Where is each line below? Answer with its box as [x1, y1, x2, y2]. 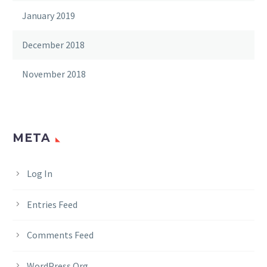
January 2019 [22, 10, 75, 22]
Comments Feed [27, 229, 94, 241]
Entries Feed [27, 198, 77, 210]
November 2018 [22, 68, 86, 80]
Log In [27, 167, 52, 180]
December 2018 [22, 39, 85, 51]
